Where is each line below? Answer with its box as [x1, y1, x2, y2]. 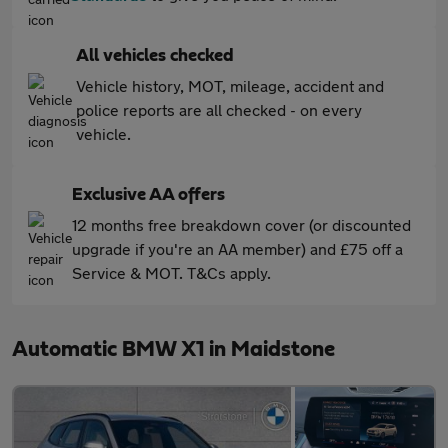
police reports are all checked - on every [76, 100, 362, 119]
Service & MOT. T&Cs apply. [72, 263, 271, 282]
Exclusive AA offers [72, 186, 225, 204]
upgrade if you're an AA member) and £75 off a [72, 239, 403, 258]
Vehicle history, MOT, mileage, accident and [76, 76, 384, 95]
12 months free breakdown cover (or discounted [72, 215, 411, 234]
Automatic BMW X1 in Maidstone [12, 338, 335, 360]
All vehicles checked [76, 47, 234, 65]
